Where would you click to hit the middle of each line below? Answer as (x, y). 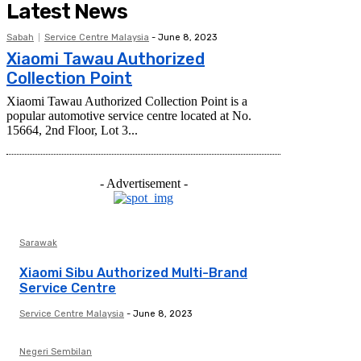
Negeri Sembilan (56, 352)
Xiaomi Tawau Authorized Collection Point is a (127, 102)
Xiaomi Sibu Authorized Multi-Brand (133, 273)
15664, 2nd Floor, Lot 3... (72, 131)
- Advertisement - (143, 184)
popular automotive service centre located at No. (129, 116)
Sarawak (38, 243)
